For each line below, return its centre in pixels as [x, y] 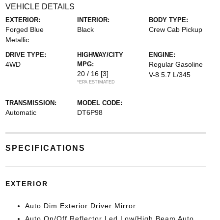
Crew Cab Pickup [176, 29]
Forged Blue [24, 29]
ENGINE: [162, 55]
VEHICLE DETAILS [40, 7]
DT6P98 [90, 112]
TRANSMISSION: [31, 103]
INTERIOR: [93, 20]
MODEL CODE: [99, 103]
